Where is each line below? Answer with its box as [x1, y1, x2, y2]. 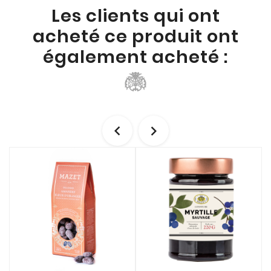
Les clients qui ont [51, 4, 220, 28]
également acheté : [43, 45, 228, 70]
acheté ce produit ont [32, 24, 239, 49]
